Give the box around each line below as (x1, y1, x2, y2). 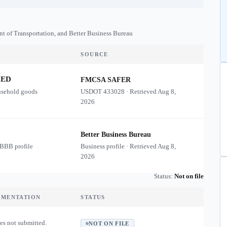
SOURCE (81, 51, 108, 57)
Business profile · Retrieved (81, 142, 158, 150)
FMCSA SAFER (81, 76, 131, 84)
